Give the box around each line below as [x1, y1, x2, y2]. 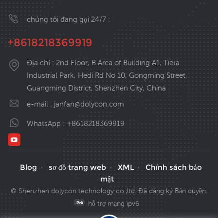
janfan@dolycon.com [54, 100, 124, 109]
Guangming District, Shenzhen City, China [27, 84, 166, 92]
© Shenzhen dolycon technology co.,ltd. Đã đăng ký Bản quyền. [11, 187, 207, 195]
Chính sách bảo [145, 163, 202, 172]
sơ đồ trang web [49, 163, 106, 172]
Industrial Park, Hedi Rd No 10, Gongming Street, [27, 71, 187, 80]
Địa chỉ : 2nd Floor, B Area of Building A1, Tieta [27, 58, 180, 67]
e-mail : [27, 100, 54, 109]
